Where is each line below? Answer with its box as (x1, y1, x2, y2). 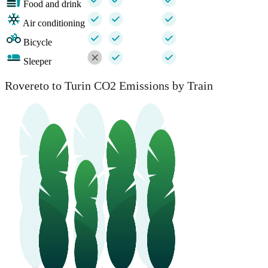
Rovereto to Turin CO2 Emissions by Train (5, 79, 213, 93)
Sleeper (23, 56, 51, 67)
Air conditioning (23, 18, 85, 29)
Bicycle (23, 37, 52, 48)
